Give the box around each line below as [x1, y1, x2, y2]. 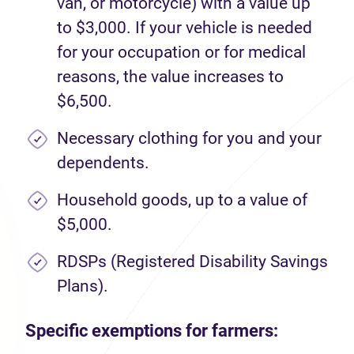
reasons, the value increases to [57, 67, 284, 86]
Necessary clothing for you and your [57, 129, 322, 148]
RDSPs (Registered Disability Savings [57, 252, 328, 271]
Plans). [57, 277, 108, 296]
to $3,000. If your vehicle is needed [57, 18, 312, 37]
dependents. [57, 153, 149, 172]
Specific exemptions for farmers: [25, 321, 278, 341]
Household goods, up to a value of [57, 190, 307, 209]
